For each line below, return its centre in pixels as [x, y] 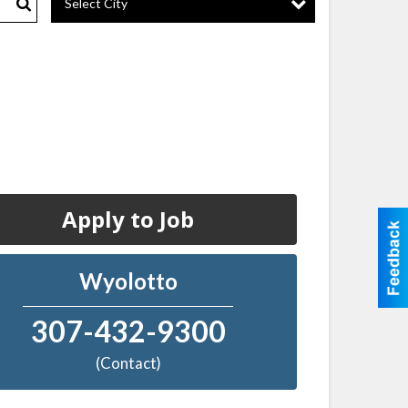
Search [76, 38]
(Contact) [128, 363]
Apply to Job [128, 219]
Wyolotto [128, 280]
